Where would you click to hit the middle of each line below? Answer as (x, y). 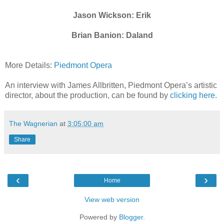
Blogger (131, 217)
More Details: (29, 65)
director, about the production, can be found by (87, 95)
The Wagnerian (33, 123)
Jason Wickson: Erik (112, 15)
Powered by (99, 217)
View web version (112, 199)
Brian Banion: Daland (112, 35)
